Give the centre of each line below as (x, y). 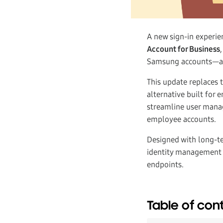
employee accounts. (181, 119)
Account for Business (183, 49)
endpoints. (165, 165)
